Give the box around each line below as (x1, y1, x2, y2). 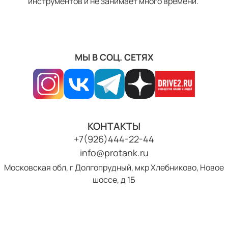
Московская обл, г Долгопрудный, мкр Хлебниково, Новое (4, 161, 224, 173)
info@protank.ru (79, 146, 149, 159)
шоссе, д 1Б (93, 174, 135, 185)
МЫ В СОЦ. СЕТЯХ (74, 50, 154, 63)
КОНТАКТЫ (88, 119, 140, 133)
